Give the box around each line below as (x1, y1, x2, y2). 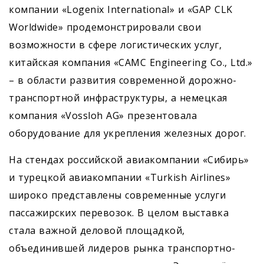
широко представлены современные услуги (9, 189, 226, 202)
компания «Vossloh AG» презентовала (9, 109, 197, 123)
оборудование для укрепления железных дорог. (9, 127, 246, 140)
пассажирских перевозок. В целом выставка (9, 206, 229, 220)
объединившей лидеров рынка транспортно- (9, 242, 236, 255)
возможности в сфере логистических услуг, (9, 38, 222, 52)
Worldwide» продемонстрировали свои (9, 21, 201, 34)
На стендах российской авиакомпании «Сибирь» (9, 153, 249, 167)
